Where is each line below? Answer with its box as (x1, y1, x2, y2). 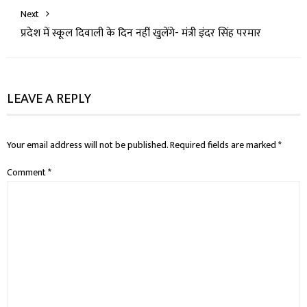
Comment (7, 164, 48, 180)
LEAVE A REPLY (7, 86, 91, 110)
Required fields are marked (170, 136, 278, 153)
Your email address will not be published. (7, 136, 168, 153)
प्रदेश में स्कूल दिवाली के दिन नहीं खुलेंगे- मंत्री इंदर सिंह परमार (21, 23, 261, 42)
